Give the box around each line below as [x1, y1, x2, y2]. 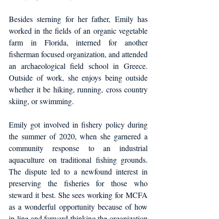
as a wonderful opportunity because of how [9, 201, 148, 212]
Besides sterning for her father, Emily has [9, 14, 148, 24]
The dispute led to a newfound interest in [9, 166, 148, 177]
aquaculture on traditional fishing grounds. [9, 154, 148, 165]
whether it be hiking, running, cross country [9, 84, 148, 95]
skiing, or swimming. [9, 96, 74, 107]
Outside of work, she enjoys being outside [9, 72, 148, 83]
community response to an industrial [9, 143, 148, 153]
